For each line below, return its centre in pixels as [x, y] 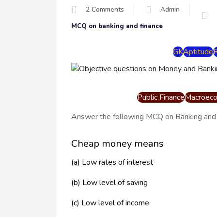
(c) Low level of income [110, 203]
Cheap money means [117, 144]
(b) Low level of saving [109, 183]
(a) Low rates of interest [112, 163]
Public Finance [161, 98]
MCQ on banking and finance [117, 26]
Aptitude [198, 52]
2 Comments [105, 9]
